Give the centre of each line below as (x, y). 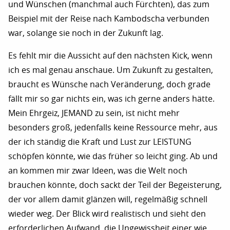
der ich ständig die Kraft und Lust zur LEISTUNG (100, 142)
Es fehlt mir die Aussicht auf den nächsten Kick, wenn (110, 55)
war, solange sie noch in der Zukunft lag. (86, 33)
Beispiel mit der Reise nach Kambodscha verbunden (109, 18)
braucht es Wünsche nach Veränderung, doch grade (109, 84)
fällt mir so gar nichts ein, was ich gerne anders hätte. (111, 99)
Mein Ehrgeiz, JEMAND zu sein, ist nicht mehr (94, 113)
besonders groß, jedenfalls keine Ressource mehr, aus (113, 127)
